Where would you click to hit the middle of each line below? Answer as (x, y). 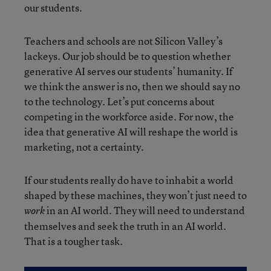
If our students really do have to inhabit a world (129, 180)
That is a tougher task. (73, 241)
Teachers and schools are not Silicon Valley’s (123, 41)
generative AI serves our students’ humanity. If (129, 71)
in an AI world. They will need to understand (145, 210)
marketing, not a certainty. (84, 146)
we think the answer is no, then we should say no (132, 86)
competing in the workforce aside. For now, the (129, 116)
